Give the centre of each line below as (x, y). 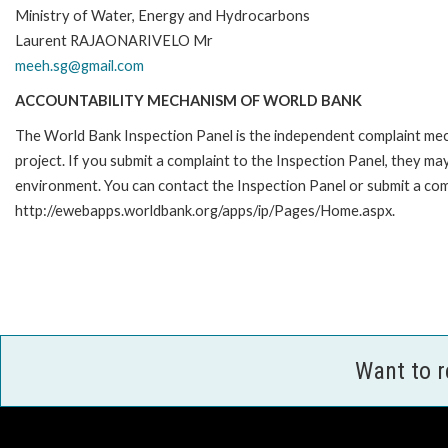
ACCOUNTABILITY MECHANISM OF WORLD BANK (188, 100)
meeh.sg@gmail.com (79, 65)
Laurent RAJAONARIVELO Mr (114, 40)
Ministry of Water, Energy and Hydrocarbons (162, 15)
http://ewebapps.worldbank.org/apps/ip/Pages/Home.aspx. (205, 210)
